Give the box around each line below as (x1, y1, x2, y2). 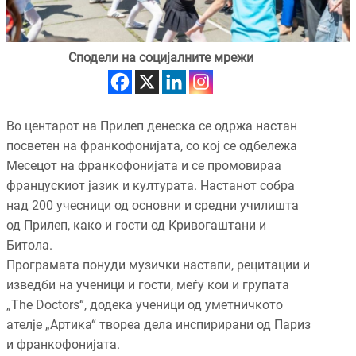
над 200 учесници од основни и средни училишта (6, 198, 299, 214)
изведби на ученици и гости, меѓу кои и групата (6, 277, 289, 293)
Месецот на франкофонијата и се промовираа (6, 158, 281, 174)
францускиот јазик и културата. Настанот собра (6, 178, 295, 194)
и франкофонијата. (6, 337, 120, 353)
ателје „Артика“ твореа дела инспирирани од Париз (6, 317, 311, 333)
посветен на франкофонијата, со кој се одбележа (6, 138, 297, 154)
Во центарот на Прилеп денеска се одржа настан (6, 118, 297, 134)
